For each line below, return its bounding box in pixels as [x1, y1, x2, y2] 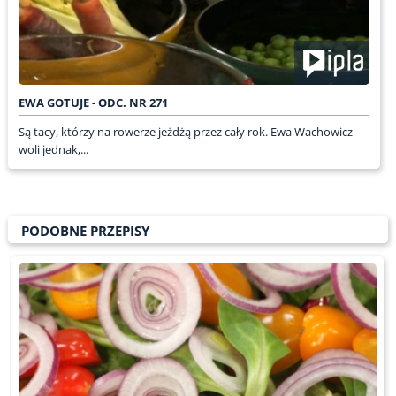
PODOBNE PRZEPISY [20, 222, 149, 240]
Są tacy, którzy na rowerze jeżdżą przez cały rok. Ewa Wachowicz [18, 124, 353, 141]
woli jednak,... [18, 141, 88, 158]
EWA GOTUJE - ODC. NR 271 [18, 95, 168, 111]
